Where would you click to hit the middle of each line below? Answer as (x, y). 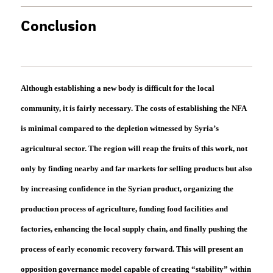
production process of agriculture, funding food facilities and (124, 209)
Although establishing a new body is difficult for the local (117, 88)
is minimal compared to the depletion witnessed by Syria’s (119, 129)
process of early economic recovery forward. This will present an (132, 249)
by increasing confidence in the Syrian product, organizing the (127, 189)
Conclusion (58, 27)
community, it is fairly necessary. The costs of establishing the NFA (133, 108)
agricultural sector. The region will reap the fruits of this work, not (134, 149)
